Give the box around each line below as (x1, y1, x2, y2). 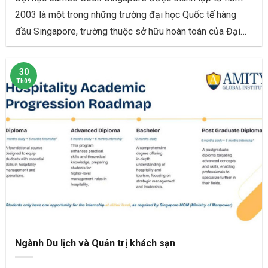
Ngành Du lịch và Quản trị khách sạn (15, 237, 175, 249)
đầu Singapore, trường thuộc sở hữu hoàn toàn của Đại (15, 26, 240, 38)
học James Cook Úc (15, 42, 98, 54)
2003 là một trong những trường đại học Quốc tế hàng (15, 9, 236, 21)
